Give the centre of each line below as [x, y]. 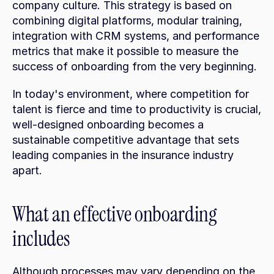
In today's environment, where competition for [131, 94]
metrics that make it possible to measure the [125, 51]
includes [41, 239]
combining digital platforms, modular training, [127, 20]
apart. [27, 170]
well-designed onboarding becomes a [108, 124]
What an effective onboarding [115, 214]
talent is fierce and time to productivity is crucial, [137, 109]
